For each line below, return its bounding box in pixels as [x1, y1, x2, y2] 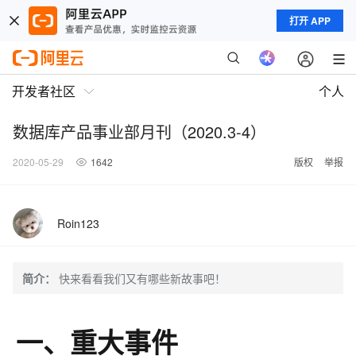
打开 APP [289, 14, 331, 28]
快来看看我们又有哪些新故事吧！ [59, 270, 226, 286]
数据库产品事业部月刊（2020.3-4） [13, 120, 266, 143]
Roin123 [57, 215, 99, 231]
